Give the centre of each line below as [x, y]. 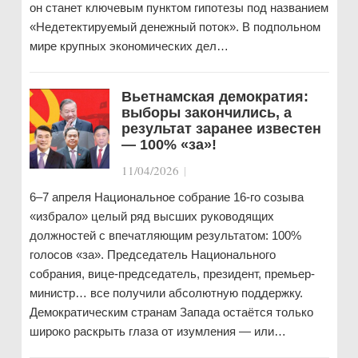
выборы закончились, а [206, 113]
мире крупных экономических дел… [129, 46]
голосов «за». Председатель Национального [152, 255]
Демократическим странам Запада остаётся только [171, 312]
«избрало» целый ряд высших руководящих [151, 216]
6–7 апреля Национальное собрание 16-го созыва [166, 197]
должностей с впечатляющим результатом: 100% [165, 235]
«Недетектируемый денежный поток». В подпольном [175, 27]
